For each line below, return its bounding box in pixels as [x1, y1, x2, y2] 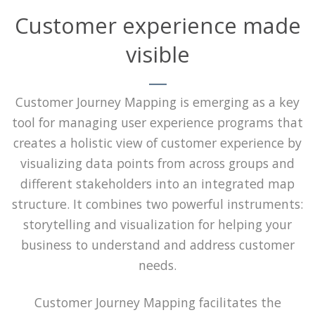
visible [125, 39, 190, 69]
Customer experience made [14, 11, 301, 40]
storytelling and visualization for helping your [23, 216, 292, 233]
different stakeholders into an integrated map [20, 175, 295, 192]
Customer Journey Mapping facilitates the [34, 294, 281, 311]
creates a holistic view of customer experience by [13, 134, 302, 151]
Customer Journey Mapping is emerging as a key [15, 94, 300, 110]
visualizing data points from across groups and [20, 155, 295, 172]
